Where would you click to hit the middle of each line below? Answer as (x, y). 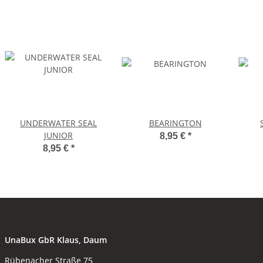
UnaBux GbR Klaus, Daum (56, 240)
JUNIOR (58, 136)
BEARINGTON (175, 123)
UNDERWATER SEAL (58, 123)
